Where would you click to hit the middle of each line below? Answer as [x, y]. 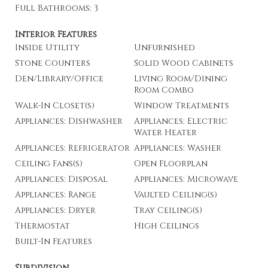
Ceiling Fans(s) [49, 164]
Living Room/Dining [181, 79]
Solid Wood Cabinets [184, 63]
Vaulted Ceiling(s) [176, 195]
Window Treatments [182, 106]
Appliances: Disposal [61, 179]
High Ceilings [167, 226]
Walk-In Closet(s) [55, 106]
